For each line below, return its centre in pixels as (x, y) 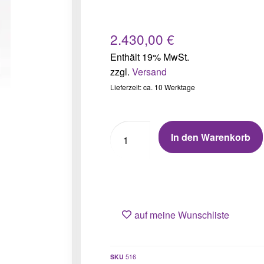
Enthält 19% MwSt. (150, 57)
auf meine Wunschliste (182, 214)
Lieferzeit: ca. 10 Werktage (153, 87)
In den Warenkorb (210, 137)
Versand (149, 72)
